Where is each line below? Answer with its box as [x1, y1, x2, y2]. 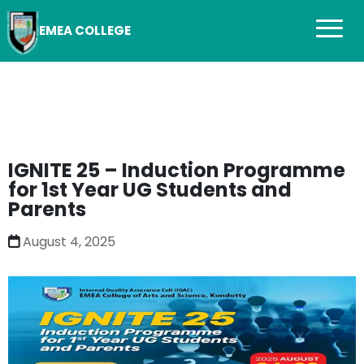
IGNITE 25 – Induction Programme [8, 157, 345, 184]
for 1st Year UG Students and [8, 176, 292, 204]
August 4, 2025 [23, 232, 115, 252]
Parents [8, 196, 86, 223]
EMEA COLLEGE [39, 22, 131, 39]
